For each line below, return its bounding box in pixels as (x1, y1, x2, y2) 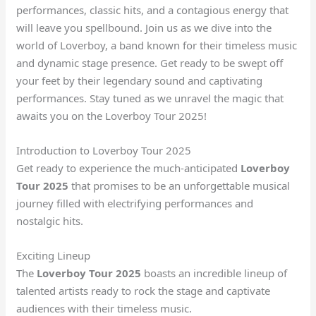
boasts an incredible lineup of (141, 265, 288, 280)
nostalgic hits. (16, 213, 84, 228)
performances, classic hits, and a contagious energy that (16, 2, 289, 17)
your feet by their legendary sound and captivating (16, 73, 263, 87)
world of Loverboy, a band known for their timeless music (16, 37, 298, 52)
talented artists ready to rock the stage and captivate (16, 283, 271, 298)
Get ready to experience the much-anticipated (16, 160, 241, 175)
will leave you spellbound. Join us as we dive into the (16, 20, 272, 35)
